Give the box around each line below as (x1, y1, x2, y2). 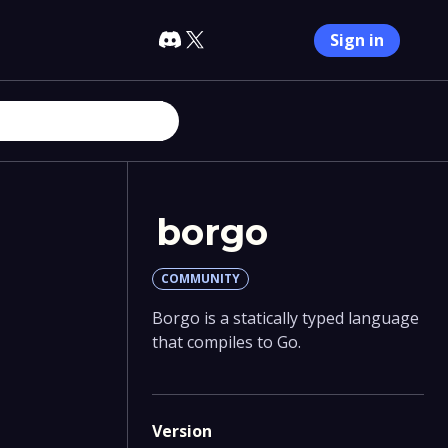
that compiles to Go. (151, 331, 301, 353)
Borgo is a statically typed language (151, 307, 419, 329)
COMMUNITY (160, 270, 240, 287)
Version (151, 420, 212, 442)
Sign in (330, 28, 384, 51)
